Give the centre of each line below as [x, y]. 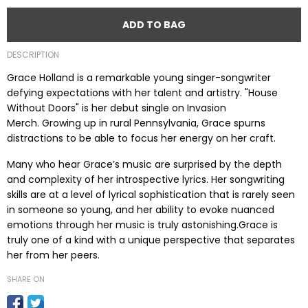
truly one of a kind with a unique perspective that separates [151, 240]
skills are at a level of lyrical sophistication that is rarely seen [151, 195]
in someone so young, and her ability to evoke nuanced [141, 210]
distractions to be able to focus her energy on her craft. [141, 138]
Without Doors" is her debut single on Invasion [117, 108]
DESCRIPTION [33, 55]
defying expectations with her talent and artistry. [126, 93]
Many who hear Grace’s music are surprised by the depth [144, 164]
